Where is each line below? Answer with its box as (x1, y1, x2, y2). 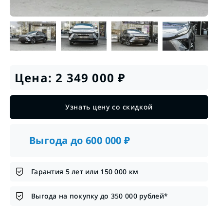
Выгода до (29, 133, 86, 147)
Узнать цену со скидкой (65, 102, 153, 111)
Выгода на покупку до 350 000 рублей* (31, 191, 168, 200)
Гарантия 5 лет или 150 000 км (31, 166, 139, 176)
